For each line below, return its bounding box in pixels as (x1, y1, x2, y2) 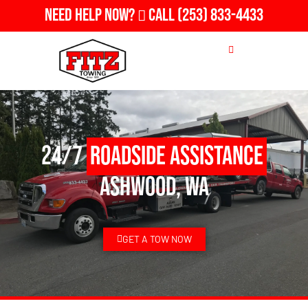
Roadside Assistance (90, 140, 263, 172)
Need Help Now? (45, 5, 137, 26)
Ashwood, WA (99, 171, 209, 203)
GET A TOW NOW (122, 232, 192, 245)
